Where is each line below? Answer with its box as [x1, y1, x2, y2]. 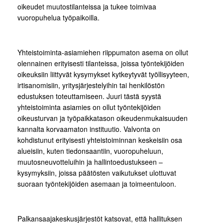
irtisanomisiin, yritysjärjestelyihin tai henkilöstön [17, 80, 165, 91]
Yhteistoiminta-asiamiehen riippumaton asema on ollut [17, 47, 188, 58]
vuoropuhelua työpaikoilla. [17, 12, 100, 23]
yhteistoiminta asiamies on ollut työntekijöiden [17, 102, 161, 112]
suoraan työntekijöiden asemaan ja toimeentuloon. [17, 179, 176, 189]
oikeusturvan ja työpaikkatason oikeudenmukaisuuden [17, 113, 188, 123]
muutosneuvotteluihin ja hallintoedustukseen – [17, 157, 163, 167]
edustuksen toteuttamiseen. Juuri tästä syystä [17, 91, 161, 102]
